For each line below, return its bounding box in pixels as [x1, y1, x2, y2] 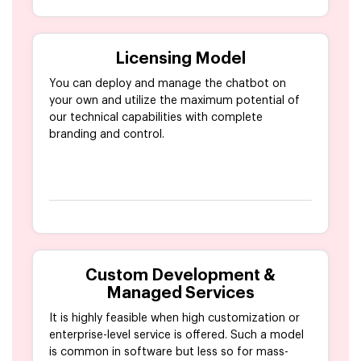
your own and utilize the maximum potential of [49, 95, 300, 107]
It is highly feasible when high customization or [49, 313, 300, 325]
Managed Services [106, 285, 255, 302]
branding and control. [49, 129, 164, 141]
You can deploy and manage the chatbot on [49, 78, 286, 90]
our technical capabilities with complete [49, 112, 263, 124]
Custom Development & [85, 268, 276, 284]
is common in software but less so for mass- [49, 346, 288, 359]
